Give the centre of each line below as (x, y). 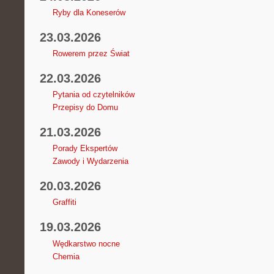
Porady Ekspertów (85, 149)
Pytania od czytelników (93, 95)
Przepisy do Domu (85, 108)
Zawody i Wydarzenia (90, 161)
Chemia (66, 256)
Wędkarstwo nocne (86, 243)
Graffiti (64, 202)
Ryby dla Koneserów (89, 12)
